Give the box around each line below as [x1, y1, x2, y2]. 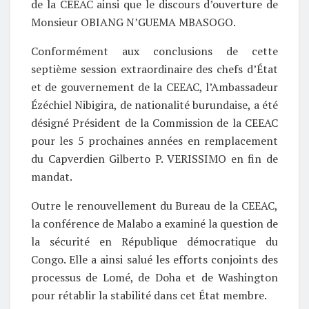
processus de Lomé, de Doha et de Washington [31, 269, 278, 285]
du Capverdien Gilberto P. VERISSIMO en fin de [31, 150, 278, 166]
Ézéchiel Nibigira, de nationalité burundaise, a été [31, 97, 278, 112]
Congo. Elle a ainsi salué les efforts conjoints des [31, 251, 278, 267]
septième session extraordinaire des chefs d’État [31, 61, 278, 77]
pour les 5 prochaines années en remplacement [31, 132, 278, 148]
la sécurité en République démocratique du [31, 233, 278, 249]
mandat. [31, 168, 72, 184]
